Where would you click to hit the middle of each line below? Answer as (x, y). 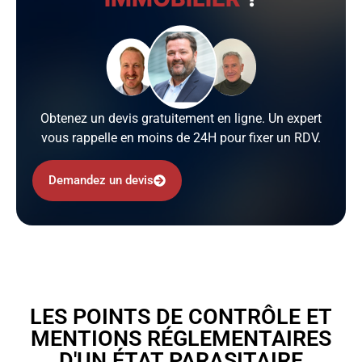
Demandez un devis (101, 180)
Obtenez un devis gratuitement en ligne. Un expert (181, 119)
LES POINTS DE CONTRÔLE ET (181, 316)
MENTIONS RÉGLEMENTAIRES (181, 338)
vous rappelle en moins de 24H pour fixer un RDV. (181, 138)
